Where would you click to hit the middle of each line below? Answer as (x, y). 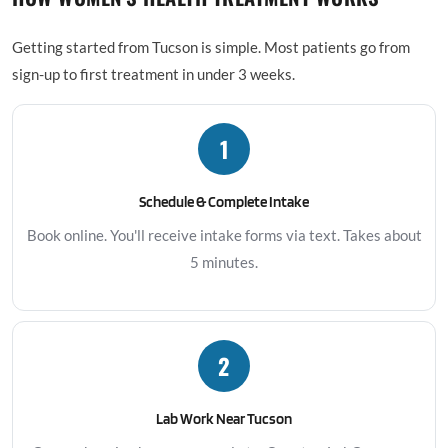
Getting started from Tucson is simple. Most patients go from (211, 47)
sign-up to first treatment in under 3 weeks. (153, 74)
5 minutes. (224, 262)
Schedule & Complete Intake (224, 201)
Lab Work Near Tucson (224, 418)
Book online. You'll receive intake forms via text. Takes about (224, 235)
